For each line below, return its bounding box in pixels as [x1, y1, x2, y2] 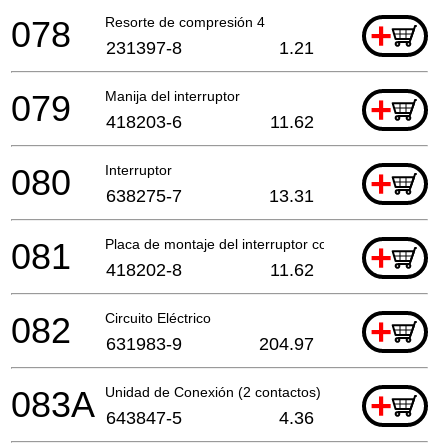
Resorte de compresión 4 [105, 13, 265, 30]
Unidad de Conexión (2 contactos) [105, 383, 321, 400]
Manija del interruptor [105, 87, 240, 104]
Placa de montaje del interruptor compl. [105, 235, 354, 252]
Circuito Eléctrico [105, 309, 211, 326]
